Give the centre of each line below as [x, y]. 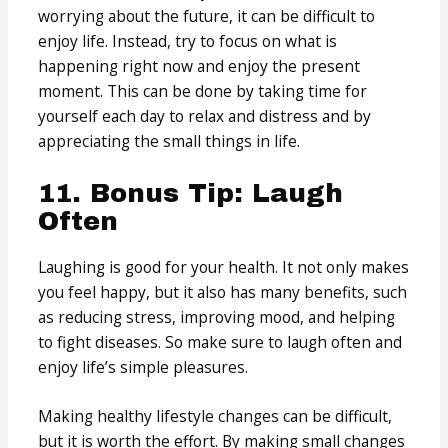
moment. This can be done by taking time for [203, 90]
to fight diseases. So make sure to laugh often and [220, 341]
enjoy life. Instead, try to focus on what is [188, 40]
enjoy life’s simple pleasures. [143, 366]
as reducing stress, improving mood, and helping [217, 316]
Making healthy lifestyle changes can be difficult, [215, 416]
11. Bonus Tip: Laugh [191, 192]
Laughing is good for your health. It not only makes [224, 266]
